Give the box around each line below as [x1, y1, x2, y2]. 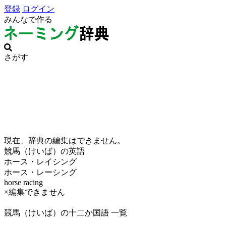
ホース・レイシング [4, 157, 77, 166]
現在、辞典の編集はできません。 [4, 136, 125, 145]
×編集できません [4, 188, 65, 196]
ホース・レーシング [4, 168, 77, 177]
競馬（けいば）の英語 [4, 147, 85, 155]
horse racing [4, 178, 43, 187]
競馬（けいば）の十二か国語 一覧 [4, 208, 127, 217]
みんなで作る [4, 15, 52, 24]
